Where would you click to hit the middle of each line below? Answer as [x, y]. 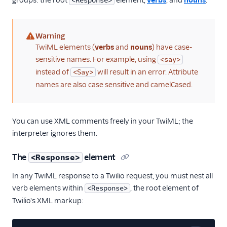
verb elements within [48, 188]
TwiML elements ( [65, 47]
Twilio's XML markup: [48, 201]
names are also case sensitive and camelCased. [114, 85]
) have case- [172, 47]
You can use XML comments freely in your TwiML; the [103, 121]
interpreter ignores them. [55, 133]
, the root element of [164, 188]
